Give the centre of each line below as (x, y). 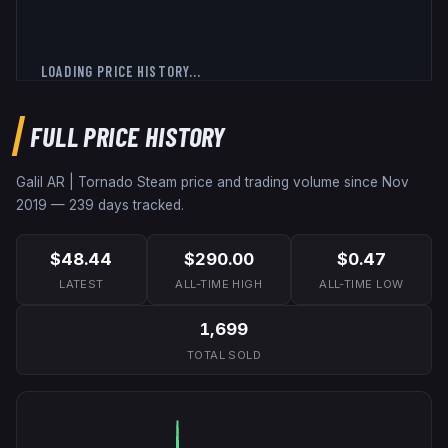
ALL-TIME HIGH (219, 284)
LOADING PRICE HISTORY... (121, 71)
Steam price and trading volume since (257, 181)
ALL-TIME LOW (361, 284)
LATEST (81, 284)
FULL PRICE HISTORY (128, 135)
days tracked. (139, 204)
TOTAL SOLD (224, 354)
